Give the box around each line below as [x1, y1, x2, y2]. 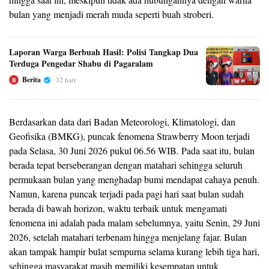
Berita [22, 74, 41, 85]
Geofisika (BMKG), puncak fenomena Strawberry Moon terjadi [9, 130, 250, 143]
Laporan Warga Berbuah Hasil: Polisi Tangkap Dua [9, 46, 198, 59]
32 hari [56, 75, 76, 85]
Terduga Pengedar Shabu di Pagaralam [9, 57, 153, 70]
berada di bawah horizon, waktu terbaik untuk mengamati [9, 202, 227, 215]
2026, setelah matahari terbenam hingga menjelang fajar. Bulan [9, 231, 247, 244]
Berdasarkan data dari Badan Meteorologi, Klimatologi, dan [9, 115, 235, 128]
